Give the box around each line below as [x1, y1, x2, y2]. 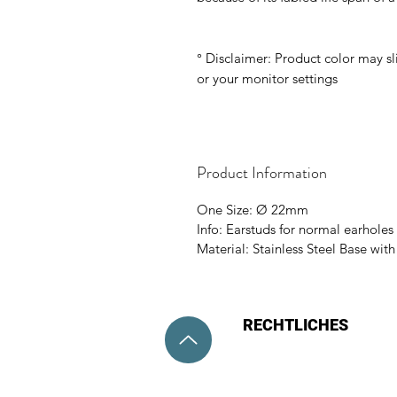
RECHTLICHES [243, 315, 348, 335]
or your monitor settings [197, 70, 338, 88]
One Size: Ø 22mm [197, 201, 308, 219]
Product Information [197, 161, 327, 185]
